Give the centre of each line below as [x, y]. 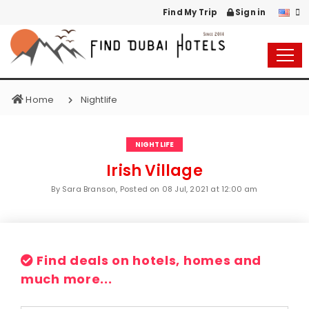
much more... [67, 279]
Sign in [250, 12]
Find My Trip [189, 12]
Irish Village [154, 171]
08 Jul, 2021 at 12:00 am [210, 189]
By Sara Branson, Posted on [107, 189]
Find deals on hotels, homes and [148, 260]
